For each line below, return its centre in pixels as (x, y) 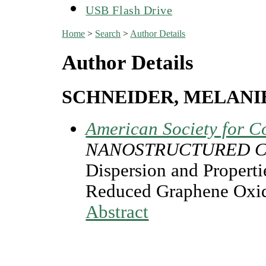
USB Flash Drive (129, 10)
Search (108, 33)
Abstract (117, 212)
